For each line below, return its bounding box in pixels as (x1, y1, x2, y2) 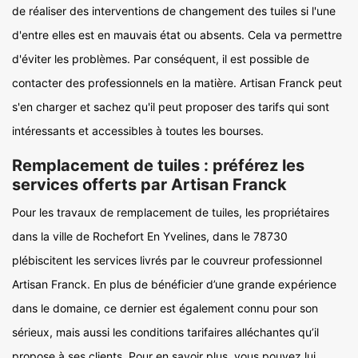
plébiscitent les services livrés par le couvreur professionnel (12, 253, 322, 267)
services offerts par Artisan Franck (12, 175, 287, 194)
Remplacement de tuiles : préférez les (12, 156, 304, 175)
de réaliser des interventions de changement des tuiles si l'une (12, 4, 336, 18)
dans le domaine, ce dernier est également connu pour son (12, 301, 318, 315)
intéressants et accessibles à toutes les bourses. (12, 124, 264, 137)
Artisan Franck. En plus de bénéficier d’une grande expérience (12, 277, 336, 291)
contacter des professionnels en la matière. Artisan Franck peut (12, 76, 342, 89)
